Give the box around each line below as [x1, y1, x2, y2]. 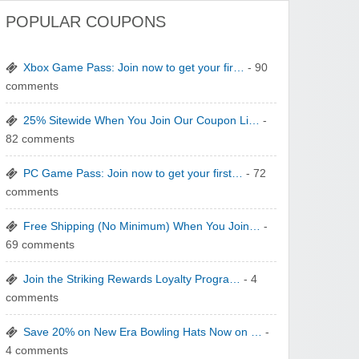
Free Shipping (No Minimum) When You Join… [23, 220, 261, 233]
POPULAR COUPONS [6, 13, 167, 31]
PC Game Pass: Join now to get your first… [23, 167, 244, 180]
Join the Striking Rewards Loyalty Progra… [23, 273, 241, 286]
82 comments [6, 133, 75, 146]
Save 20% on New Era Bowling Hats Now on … [23, 326, 263, 339]
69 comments [6, 239, 75, 252]
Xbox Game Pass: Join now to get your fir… [23, 62, 245, 75]
